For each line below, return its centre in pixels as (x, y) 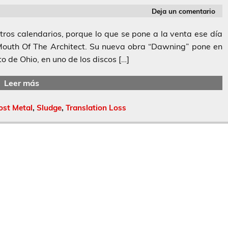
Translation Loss (96, 108)
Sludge (49, 108)
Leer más (21, 83)
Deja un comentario (184, 11)
